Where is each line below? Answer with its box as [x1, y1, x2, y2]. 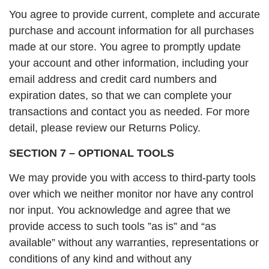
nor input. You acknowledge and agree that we [9, 204, 231, 217]
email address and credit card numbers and [9, 73, 217, 86]
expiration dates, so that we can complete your [9, 89, 232, 102]
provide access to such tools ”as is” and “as [9, 220, 216, 233]
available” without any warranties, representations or [9, 237, 259, 249]
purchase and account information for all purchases [9, 25, 254, 37]
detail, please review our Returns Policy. [9, 122, 201, 134]
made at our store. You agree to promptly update [9, 41, 241, 53]
